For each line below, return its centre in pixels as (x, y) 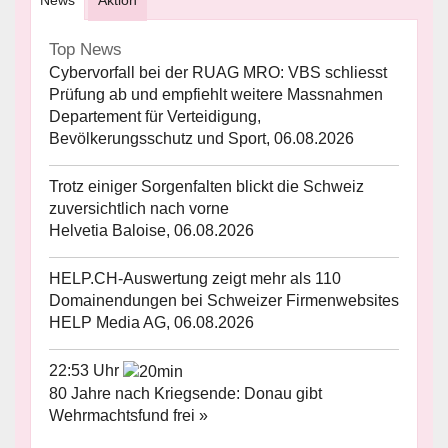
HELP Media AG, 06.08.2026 (151, 323)
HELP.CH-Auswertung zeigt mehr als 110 (195, 279)
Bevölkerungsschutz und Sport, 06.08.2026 (201, 139)
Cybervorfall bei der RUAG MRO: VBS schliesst (218, 73)
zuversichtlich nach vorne (139, 209)
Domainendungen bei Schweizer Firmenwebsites (224, 301)
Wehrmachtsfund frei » (128, 416)
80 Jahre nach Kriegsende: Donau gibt (185, 394)
